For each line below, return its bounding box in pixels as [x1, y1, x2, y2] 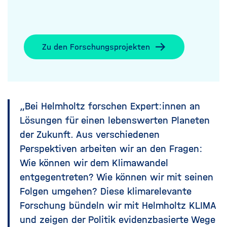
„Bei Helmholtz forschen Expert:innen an [20, 100, 200, 112]
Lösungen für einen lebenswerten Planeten [20, 114, 210, 126]
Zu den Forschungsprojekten [42, 42, 150, 52]
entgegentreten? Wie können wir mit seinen [20, 171, 213, 183]
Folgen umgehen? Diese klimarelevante [20, 185, 192, 197]
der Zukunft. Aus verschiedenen [20, 128, 160, 140]
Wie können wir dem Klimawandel [20, 157, 168, 169]
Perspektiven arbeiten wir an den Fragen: [20, 142, 203, 155]
